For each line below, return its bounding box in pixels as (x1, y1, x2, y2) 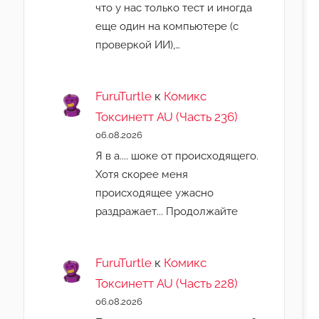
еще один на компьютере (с (95, 20, 239, 33)
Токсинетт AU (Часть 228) (95, 276, 239, 291)
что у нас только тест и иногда (95, 1, 253, 14)
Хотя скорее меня (95, 168, 189, 181)
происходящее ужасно (95, 187, 214, 199)
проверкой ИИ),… (95, 38, 181, 51)
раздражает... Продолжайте (95, 205, 239, 218)
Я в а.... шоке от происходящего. (95, 150, 259, 162)
